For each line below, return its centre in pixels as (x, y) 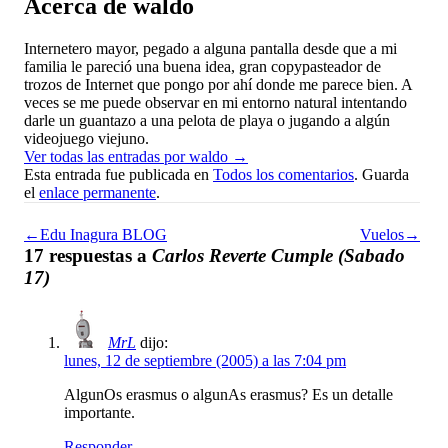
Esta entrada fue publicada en (118, 175)
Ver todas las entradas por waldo (128, 157)
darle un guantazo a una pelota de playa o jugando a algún (207, 121)
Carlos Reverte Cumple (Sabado (278, 255)
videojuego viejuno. (86, 139)
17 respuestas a (88, 255)
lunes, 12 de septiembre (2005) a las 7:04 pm (205, 360)
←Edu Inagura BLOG (95, 235)
